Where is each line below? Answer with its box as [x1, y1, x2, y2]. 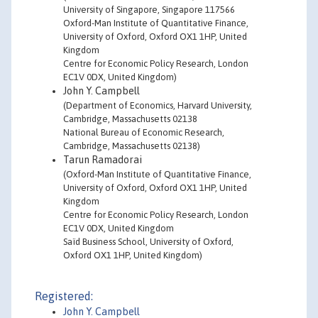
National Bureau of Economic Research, [63, 127, 224, 138]
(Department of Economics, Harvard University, [63, 100, 252, 111]
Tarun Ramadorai [63, 154, 142, 165]
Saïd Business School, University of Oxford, [63, 236, 234, 247]
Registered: [35, 290, 93, 302]
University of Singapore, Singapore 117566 [63, 4, 235, 15]
